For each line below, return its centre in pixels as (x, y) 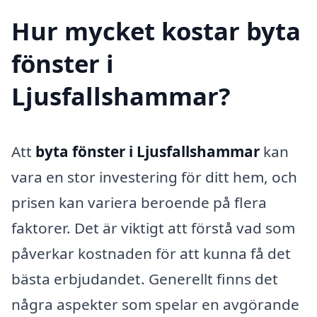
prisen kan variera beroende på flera (139, 203)
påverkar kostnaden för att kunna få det (151, 254)
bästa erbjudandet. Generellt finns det (145, 279)
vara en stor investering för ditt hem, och (154, 177)
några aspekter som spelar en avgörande (155, 305)
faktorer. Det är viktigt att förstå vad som (153, 228)
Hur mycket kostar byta (156, 31)
